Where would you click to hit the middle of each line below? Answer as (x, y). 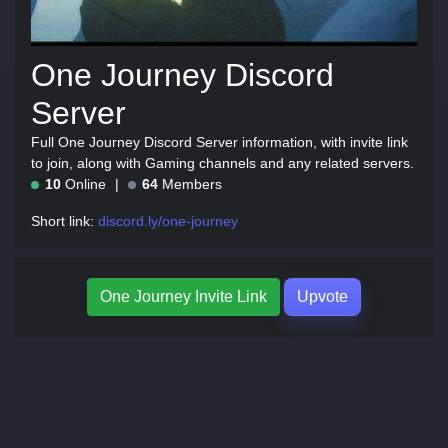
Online (85, 184)
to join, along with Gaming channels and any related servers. (222, 163)
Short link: (64, 221)
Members (190, 184)
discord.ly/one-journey (168, 221)
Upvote (322, 296)
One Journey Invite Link (183, 296)
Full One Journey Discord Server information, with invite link (219, 142)
